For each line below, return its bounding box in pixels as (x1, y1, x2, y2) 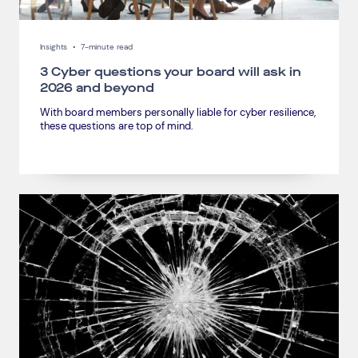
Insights (39, 41, 68, 52)
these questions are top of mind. (39, 119, 193, 133)
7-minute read (80, 41, 133, 52)
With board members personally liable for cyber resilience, (39, 105, 316, 120)
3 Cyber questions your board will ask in (39, 62, 301, 80)
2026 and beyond (39, 78, 154, 96)
